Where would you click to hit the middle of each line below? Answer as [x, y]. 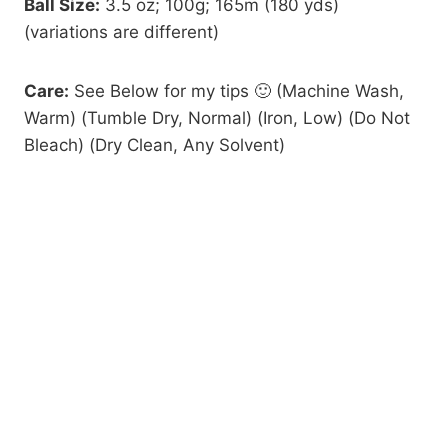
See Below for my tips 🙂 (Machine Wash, [236, 90]
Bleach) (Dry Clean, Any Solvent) [154, 144]
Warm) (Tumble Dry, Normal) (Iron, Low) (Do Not [217, 117]
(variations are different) [121, 31]
